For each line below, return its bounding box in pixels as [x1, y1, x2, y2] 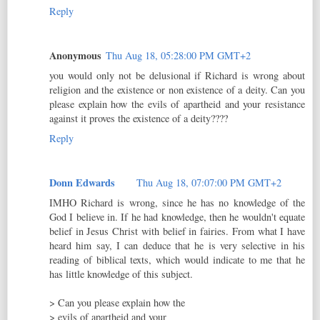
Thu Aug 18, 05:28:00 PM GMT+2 [106, 49, 251, 63]
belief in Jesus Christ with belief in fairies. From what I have [49, 224, 305, 239]
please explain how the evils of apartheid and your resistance [49, 97, 305, 111]
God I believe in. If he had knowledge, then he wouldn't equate [49, 210, 305, 224]
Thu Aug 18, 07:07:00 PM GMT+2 [136, 176, 281, 190]
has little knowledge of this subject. [49, 267, 193, 281]
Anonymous [49, 48, 101, 64]
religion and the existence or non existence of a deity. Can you [49, 83, 305, 97]
